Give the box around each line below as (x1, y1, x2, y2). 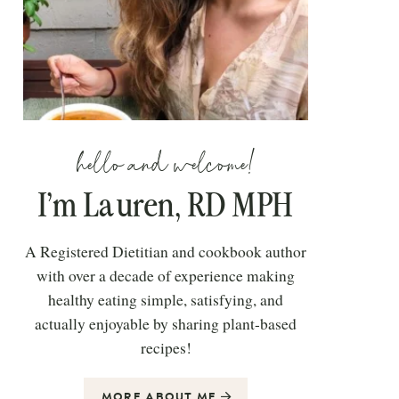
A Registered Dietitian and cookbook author (25, 241, 306, 263)
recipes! (140, 338, 191, 359)
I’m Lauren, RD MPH (37, 188, 294, 224)
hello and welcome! (77, 142, 255, 187)
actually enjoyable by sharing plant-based (35, 313, 297, 335)
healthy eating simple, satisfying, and (48, 289, 283, 311)
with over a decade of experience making (37, 265, 295, 287)
